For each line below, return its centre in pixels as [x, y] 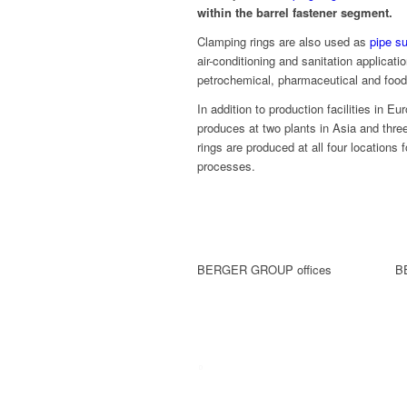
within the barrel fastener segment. [297, 13]
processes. [226, 166]
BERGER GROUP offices [264, 270]
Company [244, 365]
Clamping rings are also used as [283, 42]
